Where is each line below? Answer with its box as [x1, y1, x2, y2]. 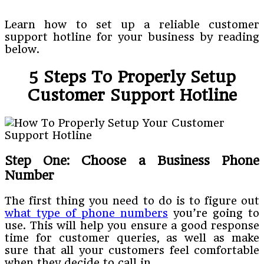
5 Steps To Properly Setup [28, 67, 236, 86]
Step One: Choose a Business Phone [5, 153, 259, 168]
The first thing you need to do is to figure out [5, 194, 259, 207]
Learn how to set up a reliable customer [5, 18, 259, 31]
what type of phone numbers [5, 206, 168, 219]
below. [5, 42, 39, 55]
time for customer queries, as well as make [5, 231, 259, 244]
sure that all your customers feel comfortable [5, 243, 259, 256]
